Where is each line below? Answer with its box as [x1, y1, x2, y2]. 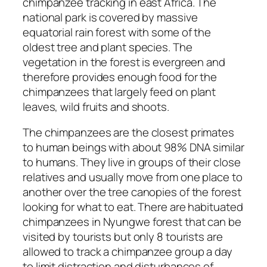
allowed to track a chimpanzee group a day [23, 244, 232, 260]
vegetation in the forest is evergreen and [23, 54, 225, 70]
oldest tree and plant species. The [23, 39, 193, 55]
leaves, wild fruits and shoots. [23, 98, 169, 114]
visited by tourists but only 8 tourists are [23, 229, 223, 245]
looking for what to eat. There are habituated [23, 199, 243, 215]
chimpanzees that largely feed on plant [23, 83, 216, 100]
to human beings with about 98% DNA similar [23, 139, 244, 156]
